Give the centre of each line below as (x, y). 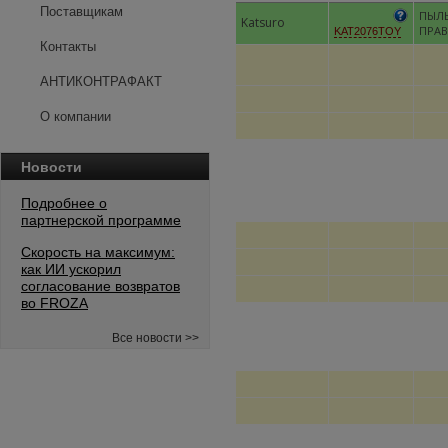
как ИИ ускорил (71, 269)
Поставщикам (81, 11)
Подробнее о (64, 203)
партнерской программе (101, 220)
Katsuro (263, 23)
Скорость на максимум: (98, 252)
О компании (75, 116)
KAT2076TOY (367, 31)
